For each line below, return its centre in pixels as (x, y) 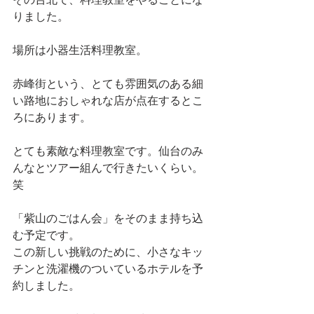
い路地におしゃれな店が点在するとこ (108, 101)
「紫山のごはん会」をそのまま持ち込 (108, 218)
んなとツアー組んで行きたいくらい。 (108, 168)
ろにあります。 (52, 117)
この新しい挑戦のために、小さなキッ (108, 252)
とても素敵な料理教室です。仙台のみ (108, 151)
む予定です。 (46, 235)
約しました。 (46, 286)
